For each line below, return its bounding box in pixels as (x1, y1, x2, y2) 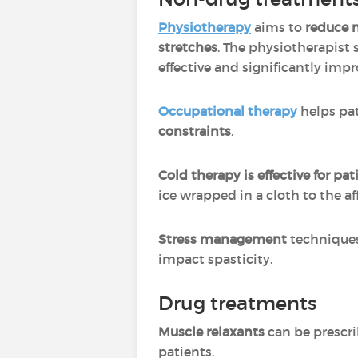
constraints (158, 123, 231, 139)
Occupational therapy (158, 103, 297, 119)
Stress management (158, 231, 287, 247)
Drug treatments (158, 292, 316, 315)
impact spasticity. (158, 251, 272, 267)
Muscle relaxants (158, 324, 265, 340)
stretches (158, 39, 217, 55)
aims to (254, 19, 305, 35)
